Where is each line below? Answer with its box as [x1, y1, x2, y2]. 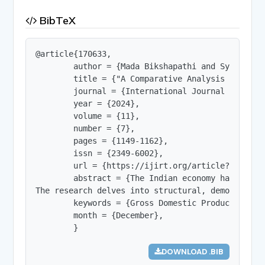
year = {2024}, [35, 98, 140, 108]
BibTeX [37, 13, 76, 27]
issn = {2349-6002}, [35, 148, 164, 158]
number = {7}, [35, 123, 135, 133]
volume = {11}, [35, 111, 140, 121]
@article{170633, [35, 49, 112, 59]
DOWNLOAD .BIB [161, 246, 224, 257]
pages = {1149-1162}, [35, 135, 169, 146]
